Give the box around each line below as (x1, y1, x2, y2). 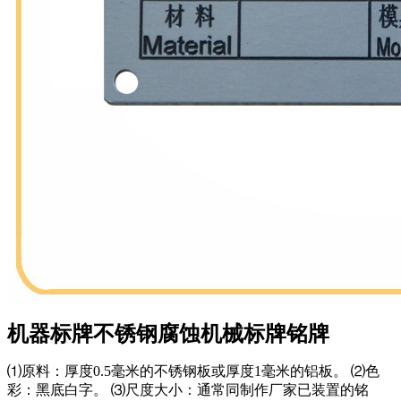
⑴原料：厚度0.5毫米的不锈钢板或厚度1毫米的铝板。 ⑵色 (7, 363, 380, 380)
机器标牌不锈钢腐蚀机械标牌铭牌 (7, 322, 329, 346)
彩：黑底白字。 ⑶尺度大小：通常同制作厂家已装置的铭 (7, 382, 369, 398)
